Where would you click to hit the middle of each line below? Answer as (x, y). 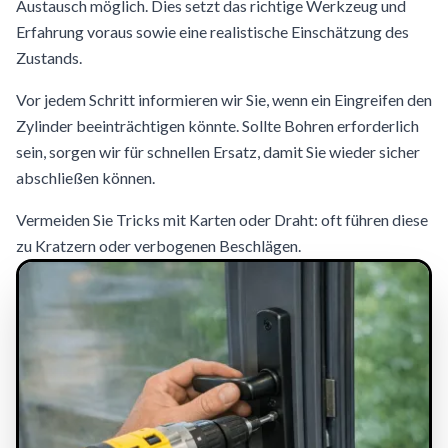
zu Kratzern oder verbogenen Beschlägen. (158, 245)
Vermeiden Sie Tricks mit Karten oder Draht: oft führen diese (222, 219)
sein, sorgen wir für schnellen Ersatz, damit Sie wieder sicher (218, 151)
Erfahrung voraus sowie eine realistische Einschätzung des (212, 31)
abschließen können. (85, 177)
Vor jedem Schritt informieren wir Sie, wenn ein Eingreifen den (224, 99)
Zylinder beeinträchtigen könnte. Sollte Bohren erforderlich (217, 125)
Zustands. (49, 57)
